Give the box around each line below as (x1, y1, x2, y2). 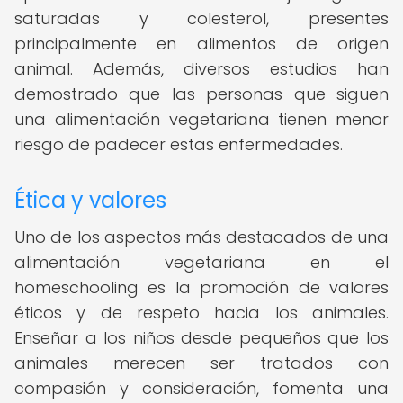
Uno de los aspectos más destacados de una (14, 226, 389, 248)
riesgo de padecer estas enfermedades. (14, 133, 343, 156)
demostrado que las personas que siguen (14, 83, 389, 105)
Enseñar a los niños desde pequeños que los (14, 327, 389, 349)
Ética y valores (14, 185, 166, 215)
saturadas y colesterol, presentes (14, 7, 389, 30)
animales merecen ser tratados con (14, 352, 389, 374)
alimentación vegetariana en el (14, 251, 389, 273)
